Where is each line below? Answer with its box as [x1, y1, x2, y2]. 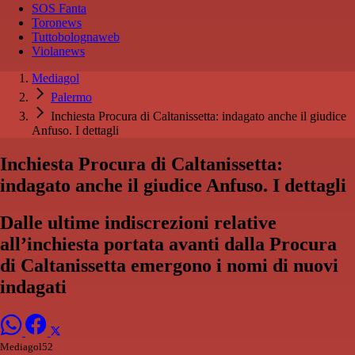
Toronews [32, 16, 82, 30]
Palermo [51, 90, 92, 105]
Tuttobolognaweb [32, 30, 120, 44]
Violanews [32, 44, 85, 59]
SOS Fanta [32, 2, 86, 16]
